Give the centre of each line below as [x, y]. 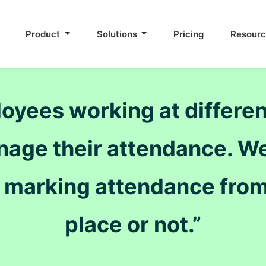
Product [44, 34]
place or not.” [133, 224]
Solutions [118, 34]
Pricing [189, 34]
